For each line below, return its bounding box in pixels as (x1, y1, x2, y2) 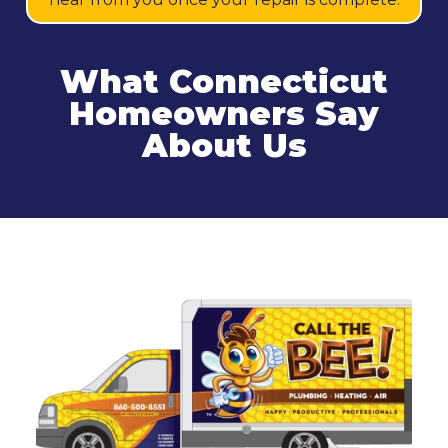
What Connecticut (60, 62, 388, 102)
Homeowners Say (69, 94, 379, 134)
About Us (141, 126, 307, 166)
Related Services (73, 240, 375, 280)
